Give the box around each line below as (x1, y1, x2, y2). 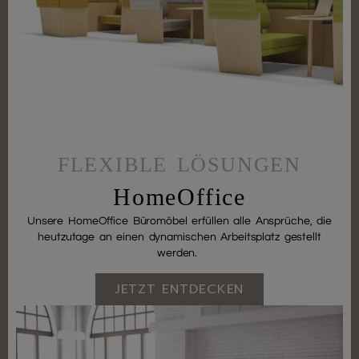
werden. (156, 248, 202, 260)
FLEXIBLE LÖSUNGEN (57, 153, 302, 177)
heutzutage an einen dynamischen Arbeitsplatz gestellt (38, 232, 321, 244)
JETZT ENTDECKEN (115, 279, 244, 299)
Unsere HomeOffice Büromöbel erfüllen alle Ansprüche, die (26, 216, 333, 228)
